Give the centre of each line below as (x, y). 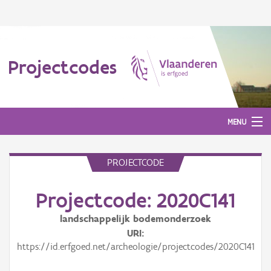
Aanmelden (29, 174)
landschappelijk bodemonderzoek (135, 219)
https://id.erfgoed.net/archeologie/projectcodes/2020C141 (135, 247)
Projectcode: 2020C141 (135, 200)
